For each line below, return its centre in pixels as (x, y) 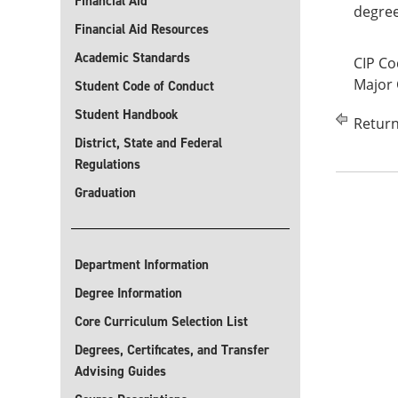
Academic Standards (132, 58)
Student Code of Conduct (144, 86)
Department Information (142, 265)
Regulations (107, 164)
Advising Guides (120, 371)
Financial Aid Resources (142, 29)
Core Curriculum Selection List (161, 322)
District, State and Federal (148, 143)
